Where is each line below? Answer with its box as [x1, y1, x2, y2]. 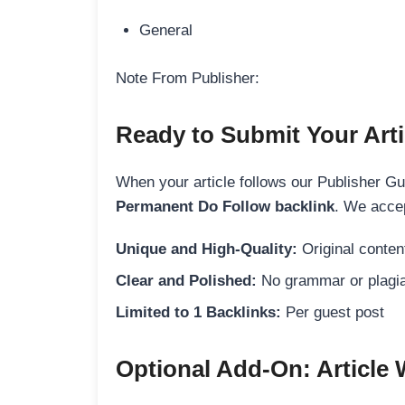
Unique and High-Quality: [116, 240, 297, 258]
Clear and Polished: [116, 271, 257, 289]
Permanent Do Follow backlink [116, 197, 334, 215]
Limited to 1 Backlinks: [116, 303, 281, 321]
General [138, 22, 193, 40]
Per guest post [281, 303, 384, 321]
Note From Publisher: [116, 69, 259, 87]
